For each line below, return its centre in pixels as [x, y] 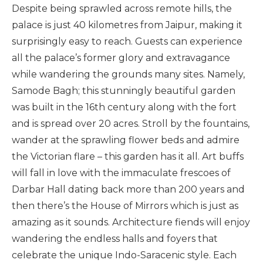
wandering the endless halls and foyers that [115, 238]
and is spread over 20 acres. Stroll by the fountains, [131, 123]
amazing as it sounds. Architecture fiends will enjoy [131, 222]
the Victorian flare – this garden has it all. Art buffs [128, 156]
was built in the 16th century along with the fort [124, 107]
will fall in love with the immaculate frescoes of [121, 173]
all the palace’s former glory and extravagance [121, 58]
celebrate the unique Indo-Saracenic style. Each [124, 255]
